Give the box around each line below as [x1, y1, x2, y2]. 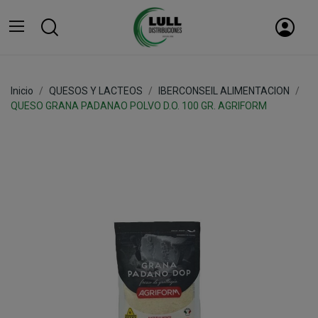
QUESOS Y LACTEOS [49, 85, 143, 97]
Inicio [11, 85, 33, 97]
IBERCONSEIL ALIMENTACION [158, 85, 290, 97]
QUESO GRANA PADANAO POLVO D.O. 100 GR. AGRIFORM [11, 100, 267, 112]
